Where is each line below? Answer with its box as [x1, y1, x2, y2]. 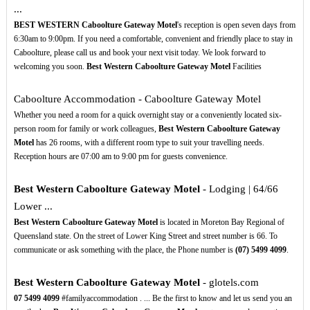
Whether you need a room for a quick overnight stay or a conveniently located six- [13, 110, 282, 120]
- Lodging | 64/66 [199, 183, 278, 195]
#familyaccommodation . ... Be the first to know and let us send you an [59, 293, 292, 304]
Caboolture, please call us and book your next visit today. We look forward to [13, 48, 266, 58]
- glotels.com [199, 277, 259, 289]
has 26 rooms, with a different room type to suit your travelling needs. [33, 138, 264, 148]
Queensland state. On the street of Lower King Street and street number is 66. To [13, 231, 277, 241]
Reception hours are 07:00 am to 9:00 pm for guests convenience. [13, 152, 228, 162]
